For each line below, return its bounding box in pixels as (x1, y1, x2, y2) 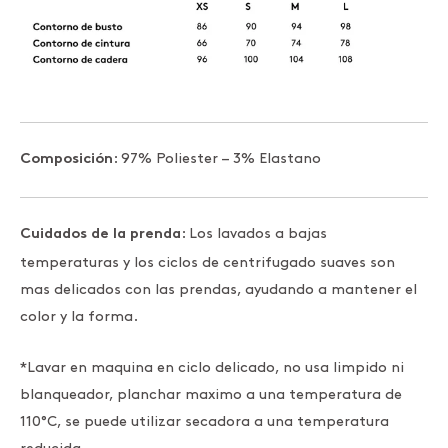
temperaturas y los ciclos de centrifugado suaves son (20, 256, 395, 270)
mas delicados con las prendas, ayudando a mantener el (20, 283, 417, 297)
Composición (20, 153, 113, 168)
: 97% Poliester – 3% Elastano (113, 152, 321, 166)
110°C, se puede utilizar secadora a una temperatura (20, 414, 389, 428)
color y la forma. (20, 310, 138, 324)
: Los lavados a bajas (181, 227, 327, 241)
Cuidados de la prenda (20, 228, 181, 243)
